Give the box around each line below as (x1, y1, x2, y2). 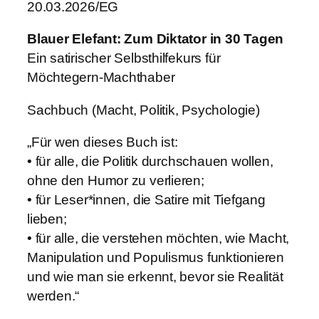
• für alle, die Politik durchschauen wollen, (27, 154, 273, 169)
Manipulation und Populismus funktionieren (27, 250, 284, 266)
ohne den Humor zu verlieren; (27, 173, 204, 189)
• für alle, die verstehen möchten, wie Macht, (27, 231, 290, 246)
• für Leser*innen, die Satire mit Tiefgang (27, 192, 266, 208)
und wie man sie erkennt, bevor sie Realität (27, 269, 283, 285)
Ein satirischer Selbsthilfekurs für (27, 51, 221, 66)
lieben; (27, 211, 67, 227)
